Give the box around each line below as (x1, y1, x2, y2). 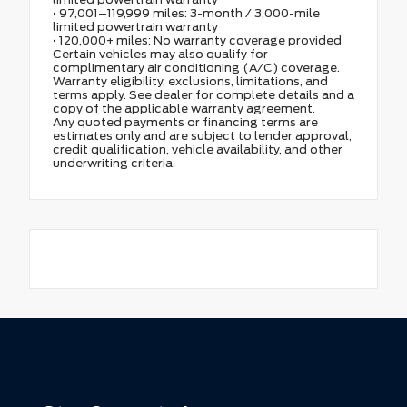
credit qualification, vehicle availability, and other (53, 142, 342, 156)
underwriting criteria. (53, 155, 175, 170)
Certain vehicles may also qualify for (53, 46, 268, 61)
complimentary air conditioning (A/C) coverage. (53, 60, 340, 74)
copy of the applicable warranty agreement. (53, 101, 315, 115)
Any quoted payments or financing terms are (53, 114, 318, 129)
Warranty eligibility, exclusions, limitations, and (53, 74, 328, 88)
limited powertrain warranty (53, 19, 218, 34)
